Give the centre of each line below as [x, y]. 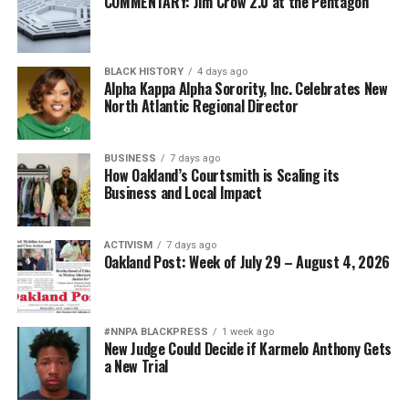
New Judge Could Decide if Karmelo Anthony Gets [247, 348]
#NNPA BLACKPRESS [156, 331]
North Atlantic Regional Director [201, 105]
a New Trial [136, 366]
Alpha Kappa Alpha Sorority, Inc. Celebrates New [246, 88]
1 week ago [247, 331]
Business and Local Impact [183, 192]
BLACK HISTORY [143, 71]
